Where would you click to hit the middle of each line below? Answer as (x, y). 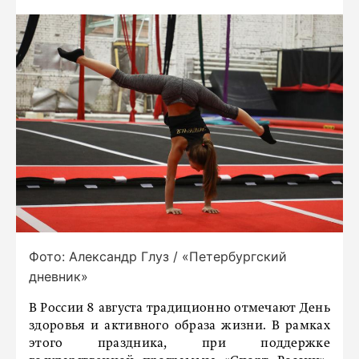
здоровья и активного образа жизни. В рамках (179, 326)
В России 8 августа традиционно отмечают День (179, 308)
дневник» (58, 276)
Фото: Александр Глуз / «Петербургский (158, 256)
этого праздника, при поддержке (179, 343)
